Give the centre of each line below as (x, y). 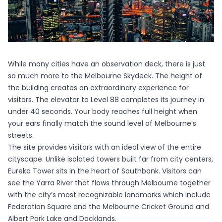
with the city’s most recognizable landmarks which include (109, 194)
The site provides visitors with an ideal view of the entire (105, 147)
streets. (21, 135)
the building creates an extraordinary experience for (98, 87)
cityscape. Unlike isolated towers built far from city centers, (111, 159)
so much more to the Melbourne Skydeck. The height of (105, 76)
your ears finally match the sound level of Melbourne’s (102, 123)
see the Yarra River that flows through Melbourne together (109, 183)
